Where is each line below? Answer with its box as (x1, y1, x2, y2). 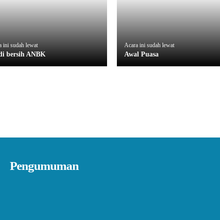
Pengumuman (9, 159, 79, 172)
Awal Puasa (124, 50, 159, 58)
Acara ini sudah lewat (124, 41, 174, 49)
